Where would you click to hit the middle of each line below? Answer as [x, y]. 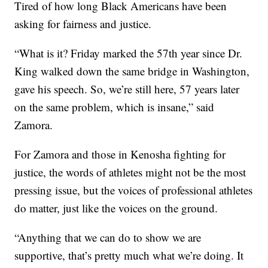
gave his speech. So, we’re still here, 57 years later [127, 89]
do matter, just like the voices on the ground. [116, 208]
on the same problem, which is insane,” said [115, 107]
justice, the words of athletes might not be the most [130, 172]
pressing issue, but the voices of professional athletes [134, 190]
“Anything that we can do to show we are [108, 237]
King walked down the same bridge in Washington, [132, 71]
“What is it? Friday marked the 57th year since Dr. [129, 53]
